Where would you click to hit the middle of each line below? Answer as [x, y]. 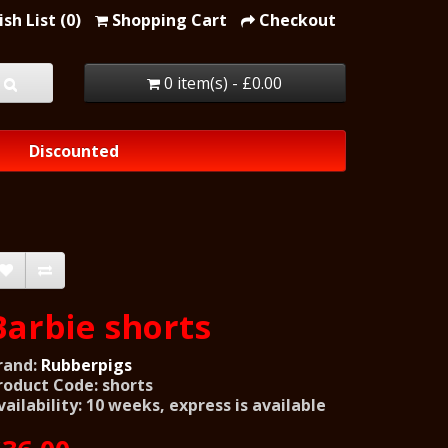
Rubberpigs [86, 364]
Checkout [297, 20]
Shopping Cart [169, 20]
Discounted [74, 150]
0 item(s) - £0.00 [223, 83]
